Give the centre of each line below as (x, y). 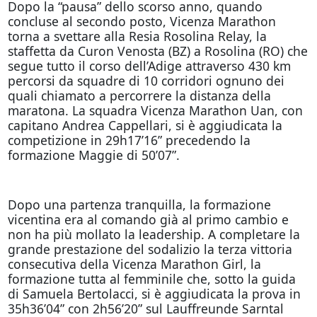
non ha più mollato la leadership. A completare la (154, 234)
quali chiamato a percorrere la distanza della (139, 95)
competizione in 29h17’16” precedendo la (129, 140)
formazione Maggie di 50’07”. (93, 155)
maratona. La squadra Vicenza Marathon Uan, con (155, 110)
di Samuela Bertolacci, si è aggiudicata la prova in (154, 293)
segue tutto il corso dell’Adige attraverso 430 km (149, 65)
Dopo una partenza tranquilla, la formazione (139, 204)
